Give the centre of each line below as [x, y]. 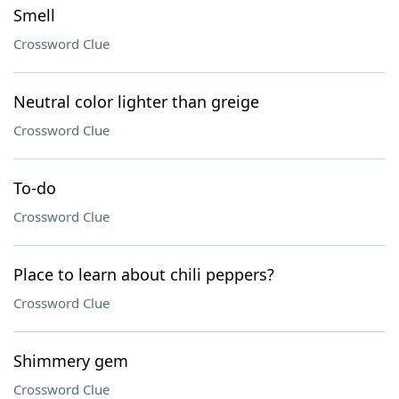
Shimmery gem [71, 361]
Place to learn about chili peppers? [144, 274]
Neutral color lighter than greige [136, 102]
